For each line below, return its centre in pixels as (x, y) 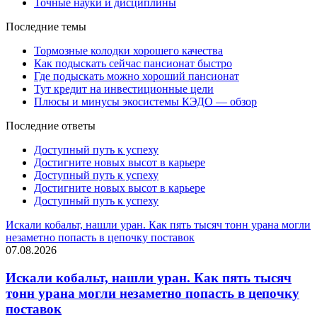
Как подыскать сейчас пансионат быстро (133, 64)
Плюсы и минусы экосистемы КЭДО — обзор (145, 102)
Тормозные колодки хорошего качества (128, 51)
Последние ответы (51, 126)
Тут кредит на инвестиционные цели (124, 89)
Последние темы (46, 27)
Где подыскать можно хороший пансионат (137, 76)
